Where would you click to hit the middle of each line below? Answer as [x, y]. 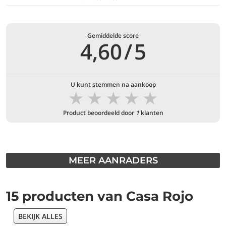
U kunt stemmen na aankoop [113, 84]
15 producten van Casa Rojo [100, 196]
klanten [151, 113]
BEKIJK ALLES [40, 216]
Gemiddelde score [113, 36]
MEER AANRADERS [113, 160]
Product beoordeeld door [99, 113]
